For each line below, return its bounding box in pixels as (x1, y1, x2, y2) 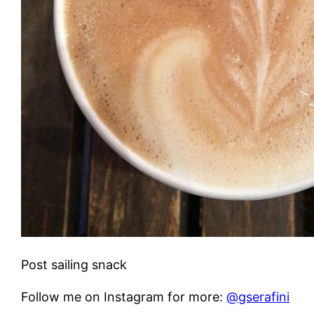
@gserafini (226, 289, 290, 304)
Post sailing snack (21, 257, 128, 272)
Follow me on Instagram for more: (21, 289, 227, 304)
